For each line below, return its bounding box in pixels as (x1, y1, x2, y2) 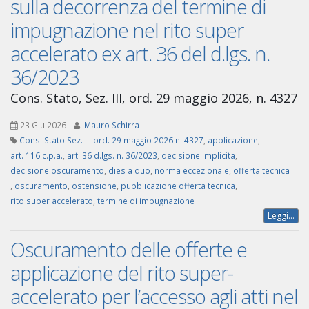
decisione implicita (161, 150, 235, 161)
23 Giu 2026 (20, 119, 66, 131)
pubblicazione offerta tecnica (121, 180, 235, 192)
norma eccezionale (154, 165, 229, 177)
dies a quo (108, 165, 150, 177)
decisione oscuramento (10, 165, 104, 177)
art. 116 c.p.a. (10, 150, 63, 161)
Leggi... (268, 210, 295, 222)
